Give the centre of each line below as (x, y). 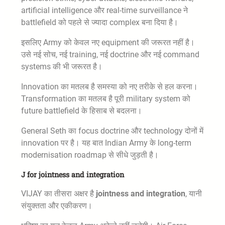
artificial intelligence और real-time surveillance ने (104, 10)
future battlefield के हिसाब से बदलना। (82, 110)
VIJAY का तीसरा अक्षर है (59, 193)
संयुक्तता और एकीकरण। (57, 205)
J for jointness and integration (73, 174)
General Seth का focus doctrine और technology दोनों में (112, 131)
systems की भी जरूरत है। (62, 66)
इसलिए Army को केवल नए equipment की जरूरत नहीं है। (108, 42)
